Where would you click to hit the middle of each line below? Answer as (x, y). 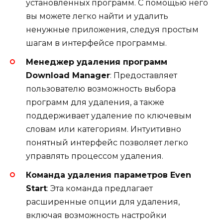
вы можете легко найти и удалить (97, 16)
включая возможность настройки (96, 215)
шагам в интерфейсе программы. (96, 43)
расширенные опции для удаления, (103, 202)
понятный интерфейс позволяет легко (107, 142)
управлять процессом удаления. (95, 156)
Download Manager (68, 75)
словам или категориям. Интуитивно (104, 129)
